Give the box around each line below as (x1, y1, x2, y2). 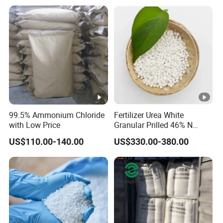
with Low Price (9, 119, 61, 131)
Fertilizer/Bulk (113, 129, 163, 141)
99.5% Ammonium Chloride (9, 110, 105, 121)
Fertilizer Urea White (113, 110, 184, 121)
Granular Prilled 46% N (113, 119, 193, 131)
